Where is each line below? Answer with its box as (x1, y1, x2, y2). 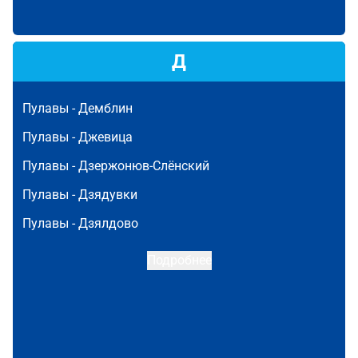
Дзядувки (78, 187, 137, 202)
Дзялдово (78, 216, 138, 231)
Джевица (78, 129, 133, 145)
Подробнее (146, 253, 212, 268)
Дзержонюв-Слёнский (78, 158, 209, 173)
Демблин (78, 101, 133, 116)
